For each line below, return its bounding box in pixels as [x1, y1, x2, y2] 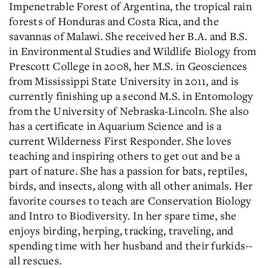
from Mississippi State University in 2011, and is [9, 73, 239, 88]
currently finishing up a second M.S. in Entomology [9, 88, 254, 103]
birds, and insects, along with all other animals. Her [9, 178, 253, 193]
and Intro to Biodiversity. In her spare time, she [9, 208, 237, 223]
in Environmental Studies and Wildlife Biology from [9, 43, 257, 58]
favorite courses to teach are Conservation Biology [9, 193, 252, 208]
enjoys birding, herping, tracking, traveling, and [9, 223, 234, 237]
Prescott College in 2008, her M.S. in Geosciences [9, 58, 248, 73]
